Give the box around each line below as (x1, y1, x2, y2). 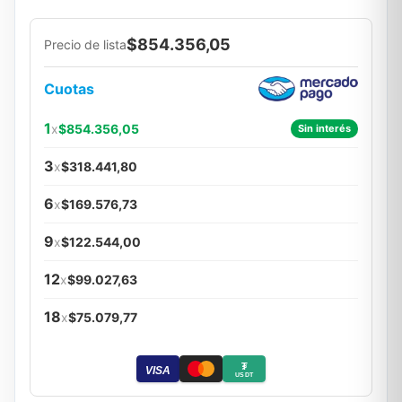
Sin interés (298, 122, 351, 135)
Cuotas (44, 79, 94, 98)
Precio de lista (44, 37, 127, 52)
